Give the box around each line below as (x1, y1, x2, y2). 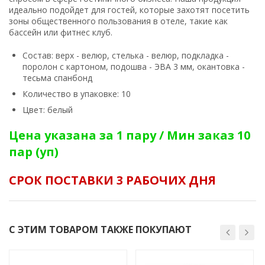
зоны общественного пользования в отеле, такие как (9, 15, 228, 27)
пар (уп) (9, 144, 59, 160)
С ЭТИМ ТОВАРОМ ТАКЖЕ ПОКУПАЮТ (9, 223, 192, 237)
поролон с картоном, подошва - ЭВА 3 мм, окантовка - (22, 61, 245, 73)
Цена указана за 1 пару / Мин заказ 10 (9, 127, 250, 144)
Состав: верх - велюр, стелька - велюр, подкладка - (22, 50, 229, 62)
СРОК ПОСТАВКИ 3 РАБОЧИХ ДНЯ (9, 172, 216, 189)
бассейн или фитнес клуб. (9, 27, 112, 38)
